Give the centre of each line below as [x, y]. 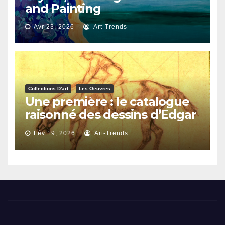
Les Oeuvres [95, 89]
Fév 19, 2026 [54, 133]
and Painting [63, 9]
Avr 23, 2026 [54, 27]
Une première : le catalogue [107, 102]
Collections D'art [48, 89]
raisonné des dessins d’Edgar [111, 115]
